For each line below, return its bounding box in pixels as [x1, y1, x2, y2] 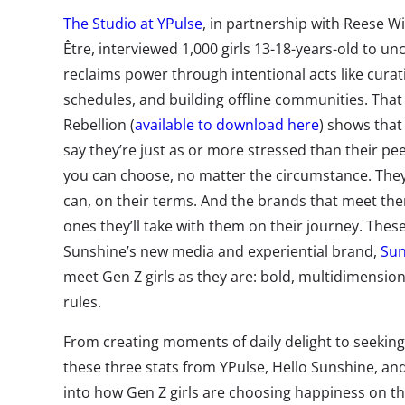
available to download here [135, 115, 319, 135]
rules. [63, 292, 105, 312]
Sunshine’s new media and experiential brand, [63, 241, 381, 261]
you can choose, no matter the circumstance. [63, 165, 372, 185]
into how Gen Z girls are [63, 382, 229, 402]
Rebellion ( [63, 115, 135, 135]
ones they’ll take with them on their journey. [63, 216, 366, 236]
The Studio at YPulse [63, 14, 202, 33]
